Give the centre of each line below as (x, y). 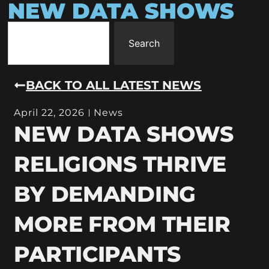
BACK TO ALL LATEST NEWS (114, 85)
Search (144, 43)
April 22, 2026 (50, 112)
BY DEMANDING (105, 194)
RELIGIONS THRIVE (120, 164)
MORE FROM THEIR (122, 224)
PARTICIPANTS (98, 254)
